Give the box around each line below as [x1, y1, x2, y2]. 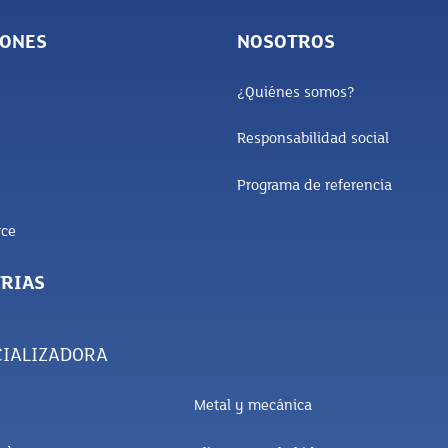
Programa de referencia [236, 177, 392, 194]
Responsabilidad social [236, 131, 389, 148]
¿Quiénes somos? [236, 84, 355, 101]
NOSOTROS [236, 33, 335, 54]
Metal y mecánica [193, 397, 312, 414]
